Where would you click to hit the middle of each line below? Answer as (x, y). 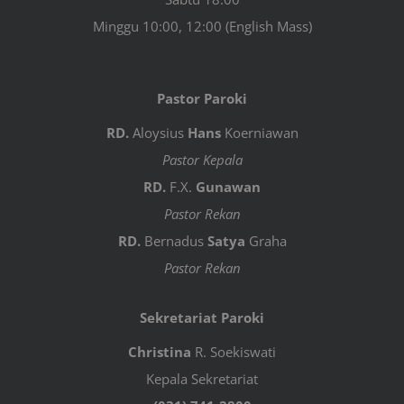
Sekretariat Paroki (202, 318)
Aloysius (158, 133)
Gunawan (228, 187)
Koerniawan (259, 133)
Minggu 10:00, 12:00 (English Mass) (202, 27)
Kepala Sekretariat (202, 379)
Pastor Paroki (202, 99)
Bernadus (174, 241)
